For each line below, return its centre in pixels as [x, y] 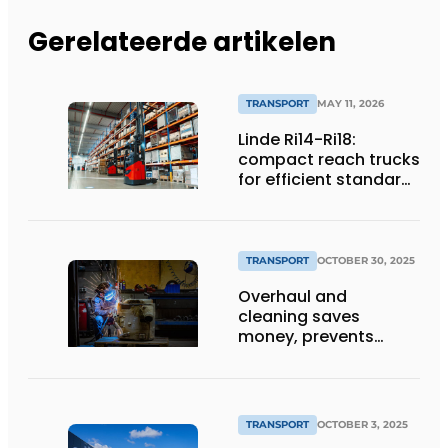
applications [289, 199]
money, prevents [306, 337]
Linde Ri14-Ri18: [297, 139]
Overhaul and [292, 297]
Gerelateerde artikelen [182, 42]
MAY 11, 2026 [350, 103]
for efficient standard [325, 179]
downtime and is [305, 357]
